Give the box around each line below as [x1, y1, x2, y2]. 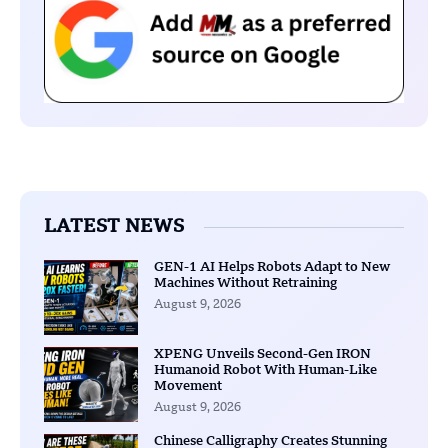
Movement [153, 379, 222, 393]
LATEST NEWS [44, 217, 185, 236]
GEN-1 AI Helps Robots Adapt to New [153, 260, 390, 274]
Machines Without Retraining [153, 276, 337, 290]
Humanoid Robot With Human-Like [153, 363, 377, 377]
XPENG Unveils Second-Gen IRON [153, 347, 371, 361]
